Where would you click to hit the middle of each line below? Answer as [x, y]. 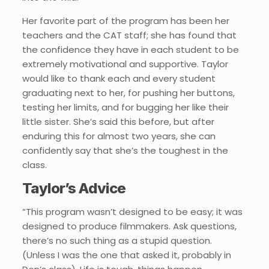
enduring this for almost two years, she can [119, 136]
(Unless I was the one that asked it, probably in [126, 255]
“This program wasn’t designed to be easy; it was [132, 212]
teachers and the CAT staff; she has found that [129, 35]
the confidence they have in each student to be [130, 50]
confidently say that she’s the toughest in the [125, 150]
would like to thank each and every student [119, 78]
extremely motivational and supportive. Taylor [125, 64]
